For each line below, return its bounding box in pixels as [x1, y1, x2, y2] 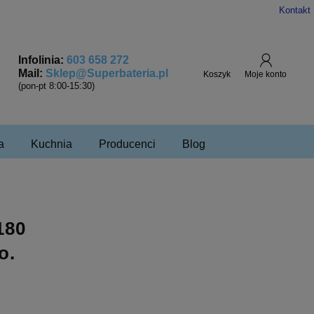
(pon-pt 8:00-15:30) [18, 80, 95, 91]
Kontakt [279, 5, 310, 15]
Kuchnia [31, 138, 72, 150]
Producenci [99, 138, 156, 150]
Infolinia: [18, 54, 67, 66]
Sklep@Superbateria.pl [46, 67, 168, 79]
